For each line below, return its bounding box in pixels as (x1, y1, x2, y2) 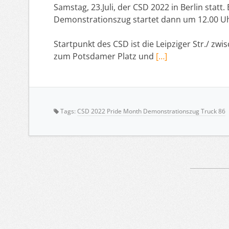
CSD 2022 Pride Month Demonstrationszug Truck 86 (77, 106, 225, 116)
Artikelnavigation (36, 196, 208, 216)
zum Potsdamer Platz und (54, 50, 156, 62)
